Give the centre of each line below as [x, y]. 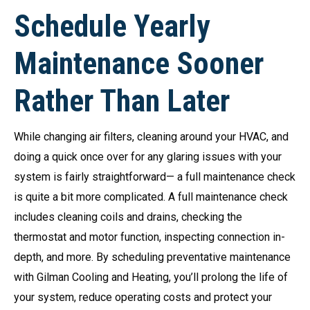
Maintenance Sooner [139, 64]
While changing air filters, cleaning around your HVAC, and [151, 137]
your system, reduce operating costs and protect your [143, 298]
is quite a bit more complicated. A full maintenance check [151, 197]
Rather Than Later [122, 101]
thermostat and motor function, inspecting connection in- [149, 237]
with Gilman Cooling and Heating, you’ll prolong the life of [151, 277]
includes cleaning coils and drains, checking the [128, 217]
